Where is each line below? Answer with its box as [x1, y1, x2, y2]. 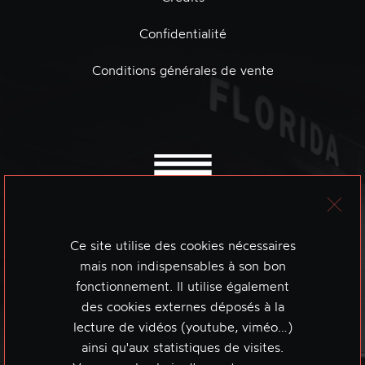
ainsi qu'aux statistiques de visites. [81, 339, 284, 355]
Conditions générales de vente [91, 62, 274, 79]
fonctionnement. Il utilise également [76, 278, 289, 294]
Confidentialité [139, 25, 226, 42]
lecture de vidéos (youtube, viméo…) [73, 319, 292, 335]
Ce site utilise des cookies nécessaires [69, 237, 296, 253]
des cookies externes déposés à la [81, 298, 284, 314]
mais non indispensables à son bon [79, 257, 286, 274]
